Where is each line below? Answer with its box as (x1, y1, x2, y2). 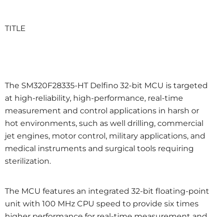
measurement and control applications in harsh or (5, 106, 199, 115)
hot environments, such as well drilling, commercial (5, 119, 203, 128)
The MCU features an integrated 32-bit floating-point (5, 186, 209, 196)
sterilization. (5, 156, 51, 166)
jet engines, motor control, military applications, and (5, 131, 205, 140)
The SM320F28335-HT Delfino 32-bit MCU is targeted (5, 81, 208, 90)
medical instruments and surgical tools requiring (5, 144, 194, 153)
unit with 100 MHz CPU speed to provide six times (5, 199, 199, 208)
